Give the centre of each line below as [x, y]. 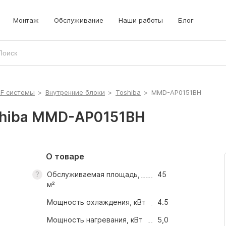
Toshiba [128, 92]
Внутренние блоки [75, 92]
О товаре [65, 156]
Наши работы [141, 20]
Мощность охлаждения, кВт [96, 202]
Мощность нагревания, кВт [95, 220]
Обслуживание [79, 20]
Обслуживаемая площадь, [93, 174]
